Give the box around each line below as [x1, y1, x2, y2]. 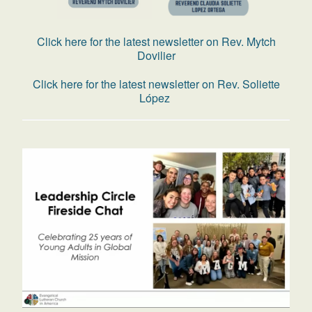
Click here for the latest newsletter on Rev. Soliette [32, 75, 280, 92]
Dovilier [136, 47, 175, 63]
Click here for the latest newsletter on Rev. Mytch [36, 33, 276, 49]
